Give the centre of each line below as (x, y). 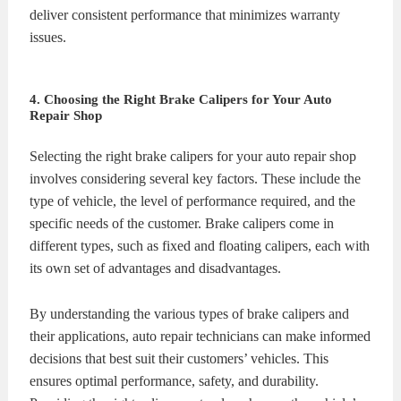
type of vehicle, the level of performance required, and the (193, 201)
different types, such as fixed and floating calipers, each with (200, 246)
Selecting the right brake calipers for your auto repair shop (193, 157)
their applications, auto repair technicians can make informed (200, 336)
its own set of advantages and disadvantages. (156, 269)
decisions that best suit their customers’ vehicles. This (179, 358)
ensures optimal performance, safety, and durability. (175, 381)
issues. (48, 38)
